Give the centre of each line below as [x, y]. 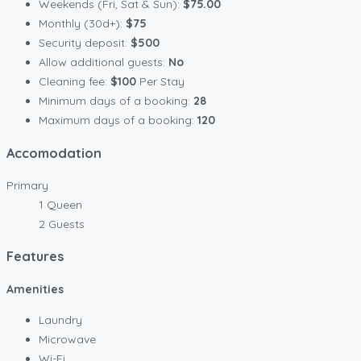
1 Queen [60, 204]
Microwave [67, 339]
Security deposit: [85, 43]
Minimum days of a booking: [116, 101]
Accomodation [54, 153]
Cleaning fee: [75, 82]
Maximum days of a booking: [118, 120]
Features [35, 257]
